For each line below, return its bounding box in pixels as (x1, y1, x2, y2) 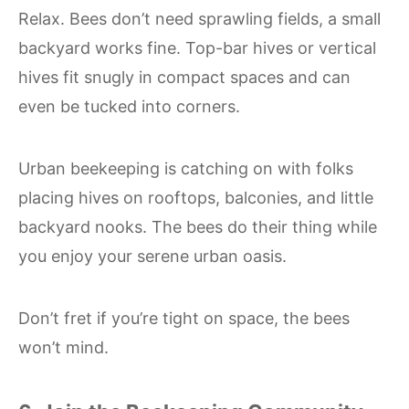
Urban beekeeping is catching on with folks (18, 158, 353, 178)
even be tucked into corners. (18, 96, 240, 116)
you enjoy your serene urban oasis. (18, 246, 287, 266)
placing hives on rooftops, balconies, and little (18, 187, 373, 207)
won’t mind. (18, 337, 109, 357)
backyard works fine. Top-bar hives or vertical (18, 37, 376, 58)
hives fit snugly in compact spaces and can (18, 67, 351, 87)
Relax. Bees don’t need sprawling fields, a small (18, 8, 381, 28)
